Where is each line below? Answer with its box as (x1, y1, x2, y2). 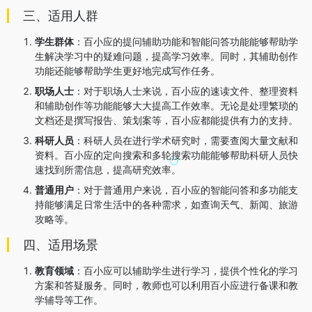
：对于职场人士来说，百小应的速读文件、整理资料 (74, 84, 298, 97)
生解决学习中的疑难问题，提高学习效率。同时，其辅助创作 (35, 49, 298, 62)
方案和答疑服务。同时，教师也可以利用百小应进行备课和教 (35, 279, 298, 291)
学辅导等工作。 (35, 293, 103, 306)
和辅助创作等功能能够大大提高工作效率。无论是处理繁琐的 (35, 99, 298, 111)
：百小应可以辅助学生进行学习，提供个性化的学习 (74, 264, 298, 276)
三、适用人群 (23, 8, 98, 23)
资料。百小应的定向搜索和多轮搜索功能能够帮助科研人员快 (35, 148, 298, 161)
